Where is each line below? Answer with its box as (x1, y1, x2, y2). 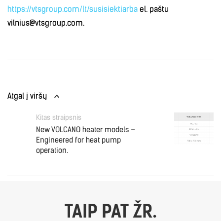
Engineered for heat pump (36, 136, 121, 145)
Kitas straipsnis (36, 113, 81, 122)
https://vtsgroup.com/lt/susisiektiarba (7, 4, 138, 14)
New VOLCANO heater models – (36, 125, 135, 135)
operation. (36, 146, 68, 155)
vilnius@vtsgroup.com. (7, 18, 84, 28)
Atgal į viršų (7, 91, 47, 101)
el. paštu (138, 4, 169, 14)
